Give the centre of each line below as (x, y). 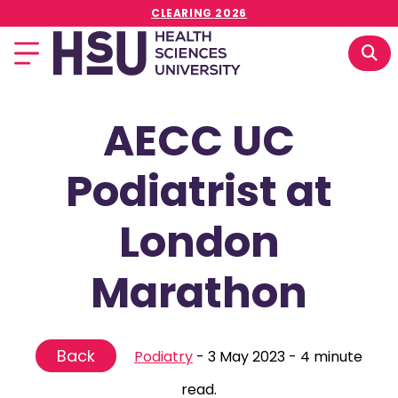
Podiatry (163, 357)
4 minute (331, 357)
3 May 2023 (247, 357)
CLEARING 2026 (199, 13)
